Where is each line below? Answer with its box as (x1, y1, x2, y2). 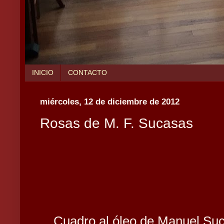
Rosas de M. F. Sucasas (40, 115, 193, 131)
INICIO (32, 68, 53, 77)
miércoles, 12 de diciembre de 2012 (40, 96, 179, 106)
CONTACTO (68, 68, 107, 77)
